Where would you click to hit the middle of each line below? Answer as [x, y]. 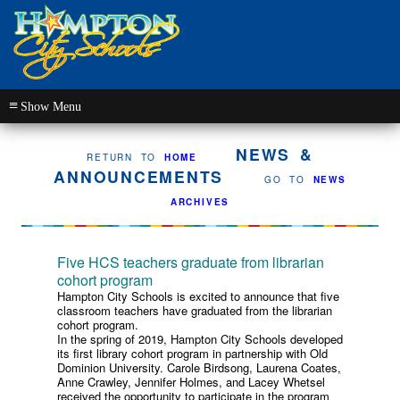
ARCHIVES [200, 202]
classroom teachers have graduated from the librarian [195, 310]
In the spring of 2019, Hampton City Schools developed [200, 339]
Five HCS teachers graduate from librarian [191, 262]
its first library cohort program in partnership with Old [192, 353]
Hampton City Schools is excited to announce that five [198, 296]
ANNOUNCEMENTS [139, 176]
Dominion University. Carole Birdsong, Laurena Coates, [199, 367]
